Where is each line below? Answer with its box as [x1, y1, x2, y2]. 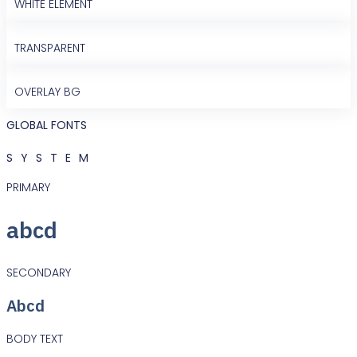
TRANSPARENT [14, 39, 85, 56]
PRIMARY [6, 178, 50, 195]
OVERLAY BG [14, 83, 80, 100]
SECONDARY [6, 264, 71, 280]
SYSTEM [6, 150, 96, 167]
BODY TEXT [6, 330, 63, 347]
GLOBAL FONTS [6, 117, 87, 134]
